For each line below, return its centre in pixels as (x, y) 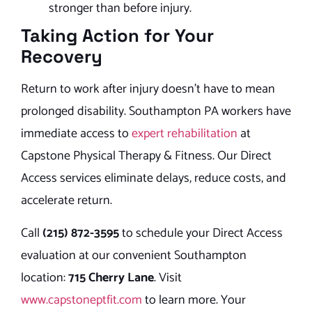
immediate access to (76, 134)
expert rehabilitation (185, 134)
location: (45, 278)
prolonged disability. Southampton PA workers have (156, 112)
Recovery (62, 57)
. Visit (168, 278)
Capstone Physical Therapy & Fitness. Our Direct (146, 156)
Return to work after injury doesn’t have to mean (148, 89)
